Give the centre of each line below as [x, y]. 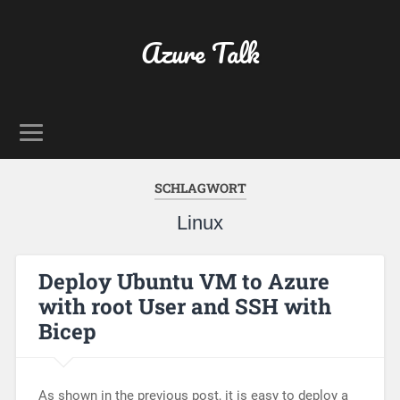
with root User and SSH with [184, 306]
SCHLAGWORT [200, 188]
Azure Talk [200, 53]
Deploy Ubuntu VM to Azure [183, 281]
